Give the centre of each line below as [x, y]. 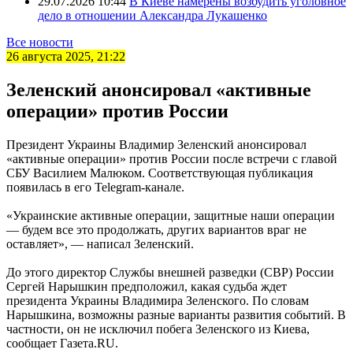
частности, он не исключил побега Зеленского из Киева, [158, 329]
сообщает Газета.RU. [62, 343]
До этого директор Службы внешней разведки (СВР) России [170, 272]
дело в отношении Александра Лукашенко [152, 15]
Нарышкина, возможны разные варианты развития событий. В [176, 314]
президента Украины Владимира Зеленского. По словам [158, 300]
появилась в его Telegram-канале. [95, 187]
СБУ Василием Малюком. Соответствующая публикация [160, 173]
